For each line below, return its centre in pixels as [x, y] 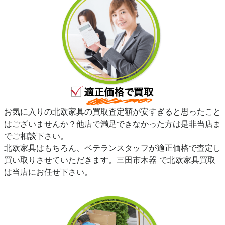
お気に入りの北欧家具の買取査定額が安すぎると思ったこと [113, 112]
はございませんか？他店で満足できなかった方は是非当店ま [113, 124]
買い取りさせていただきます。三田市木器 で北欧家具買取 [110, 160]
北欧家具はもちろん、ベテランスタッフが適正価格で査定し [113, 148]
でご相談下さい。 [36, 136]
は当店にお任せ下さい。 [48, 172]
